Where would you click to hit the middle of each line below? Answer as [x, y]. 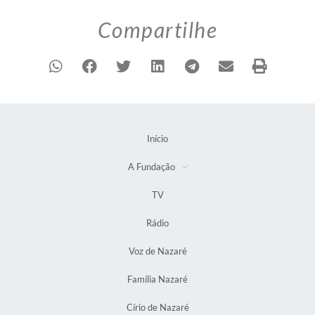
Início [157, 139]
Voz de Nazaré [157, 251]
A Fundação [151, 167]
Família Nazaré [157, 279]
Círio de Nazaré [157, 308]
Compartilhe [157, 30]
